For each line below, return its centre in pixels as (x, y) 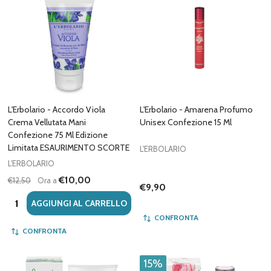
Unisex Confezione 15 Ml (186, 122)
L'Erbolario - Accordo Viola (57, 109)
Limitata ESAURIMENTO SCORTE (69, 148)
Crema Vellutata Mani (47, 122)
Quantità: (27, 198)
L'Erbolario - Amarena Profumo (196, 109)
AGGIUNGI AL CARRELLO (79, 203)
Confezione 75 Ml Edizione (58, 135)
